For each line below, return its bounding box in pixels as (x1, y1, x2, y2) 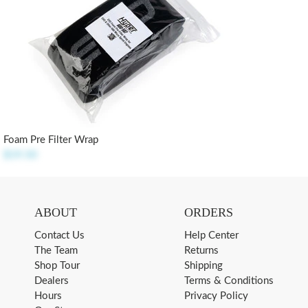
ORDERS (184, 206, 233, 219)
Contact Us (34, 230, 85, 241)
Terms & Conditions (184, 276, 274, 286)
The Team (34, 245, 78, 256)
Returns (184, 245, 219, 256)
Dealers (34, 276, 69, 286)
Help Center (184, 230, 239, 241)
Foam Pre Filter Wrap (3, 135, 98, 145)
